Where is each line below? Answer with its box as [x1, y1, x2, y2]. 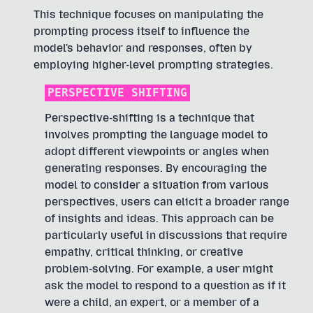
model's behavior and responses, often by [34, 41, 252, 54]
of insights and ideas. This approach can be [45, 212, 274, 225]
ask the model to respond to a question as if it [45, 279, 286, 292]
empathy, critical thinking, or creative [45, 245, 243, 259]
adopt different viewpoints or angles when [45, 145, 269, 158]
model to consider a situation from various [45, 178, 269, 191]
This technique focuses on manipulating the [34, 8, 263, 21]
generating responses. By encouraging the [45, 161, 267, 175]
